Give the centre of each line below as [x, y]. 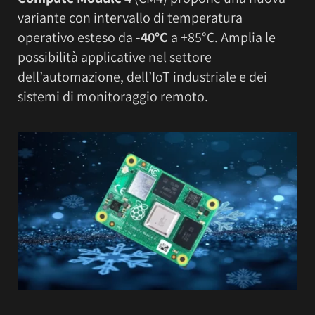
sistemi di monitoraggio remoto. [113, 96]
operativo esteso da [77, 37]
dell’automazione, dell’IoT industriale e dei [142, 76]
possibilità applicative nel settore [115, 57]
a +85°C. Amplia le [222, 37]
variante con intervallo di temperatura [130, 17]
